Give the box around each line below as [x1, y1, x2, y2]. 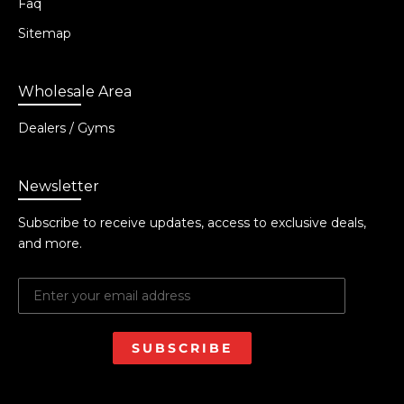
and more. [18, 235, 82, 252]
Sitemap [18, 25, 71, 42]
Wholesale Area [18, 83, 132, 101]
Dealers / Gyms [18, 120, 115, 137]
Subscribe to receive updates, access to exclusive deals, [18, 215, 366, 232]
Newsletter [18, 178, 99, 196]
